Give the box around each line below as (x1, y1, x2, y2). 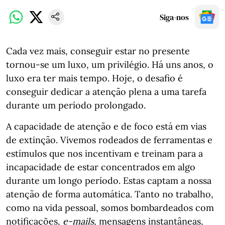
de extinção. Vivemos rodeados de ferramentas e (6, 134, 212, 146)
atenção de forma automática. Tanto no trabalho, (6, 188, 213, 200)
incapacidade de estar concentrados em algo (6, 161, 195, 173)
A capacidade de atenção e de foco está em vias (6, 121, 206, 132)
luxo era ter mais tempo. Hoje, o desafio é (6, 72, 183, 84)
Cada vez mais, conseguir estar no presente (6, 45, 190, 57)
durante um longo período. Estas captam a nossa (6, 175, 211, 186)
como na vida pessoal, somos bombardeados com (6, 202, 214, 213)
